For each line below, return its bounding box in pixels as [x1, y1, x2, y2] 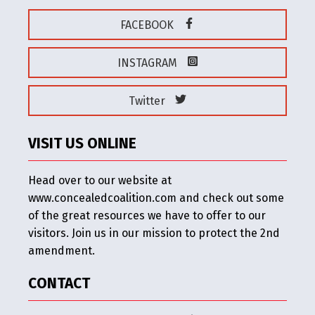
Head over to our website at [28, 173, 172, 187]
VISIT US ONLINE [28, 134, 136, 153]
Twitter [129, 94, 168, 108]
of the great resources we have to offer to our [28, 208, 266, 222]
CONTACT [28, 274, 90, 292]
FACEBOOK [120, 18, 176, 32]
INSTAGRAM [117, 56, 180, 70]
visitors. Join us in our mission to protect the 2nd [28, 226, 280, 240]
